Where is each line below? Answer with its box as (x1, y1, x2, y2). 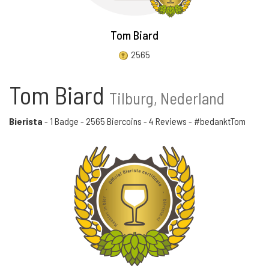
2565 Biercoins (86, 115, 142, 127)
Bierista (9, 115, 43, 127)
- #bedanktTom (187, 115, 246, 127)
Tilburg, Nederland (109, 88, 225, 107)
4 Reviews (149, 115, 187, 127)
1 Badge (50, 115, 79, 127)
